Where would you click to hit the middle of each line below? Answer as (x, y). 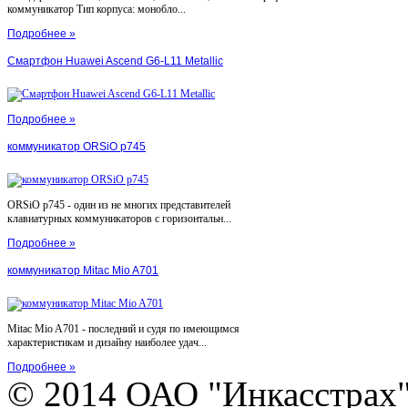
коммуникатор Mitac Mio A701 (83, 270)
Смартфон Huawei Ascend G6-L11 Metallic (115, 61)
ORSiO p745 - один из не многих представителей (119, 204)
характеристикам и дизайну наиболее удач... (107, 342)
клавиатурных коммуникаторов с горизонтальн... (119, 218)
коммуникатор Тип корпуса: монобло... (97, 9)
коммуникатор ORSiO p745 (76, 146)
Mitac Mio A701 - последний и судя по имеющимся (123, 328)
